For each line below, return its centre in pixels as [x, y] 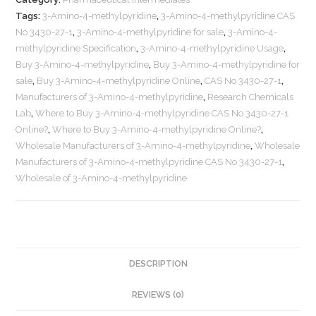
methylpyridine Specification [76, 49]
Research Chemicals [251, 97]
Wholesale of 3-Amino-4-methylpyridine [102, 178]
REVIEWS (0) [158, 295]
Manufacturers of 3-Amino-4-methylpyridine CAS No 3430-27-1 [149, 162]
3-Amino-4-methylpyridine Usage [212, 49]
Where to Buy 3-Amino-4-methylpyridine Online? [157, 130]
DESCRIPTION [158, 264]
